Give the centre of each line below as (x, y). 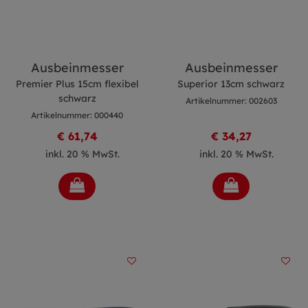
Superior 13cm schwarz (231, 84)
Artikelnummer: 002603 (231, 101)
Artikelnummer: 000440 (77, 115)
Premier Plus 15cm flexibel (77, 84)
